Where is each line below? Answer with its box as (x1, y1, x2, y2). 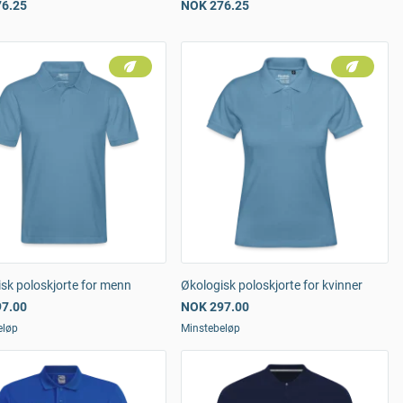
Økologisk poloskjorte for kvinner (181, 278, 363, 292)
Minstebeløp (181, 322, 240, 335)
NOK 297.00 (181, 300, 249, 314)
